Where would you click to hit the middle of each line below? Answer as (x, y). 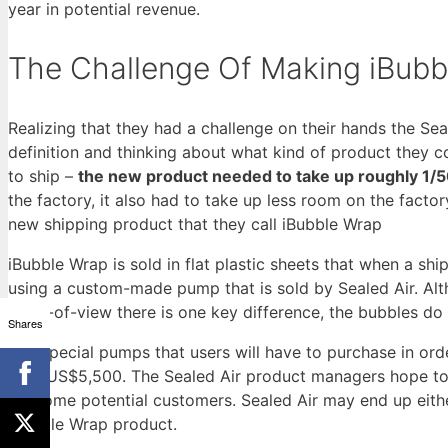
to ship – (43, 175)
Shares (25, 322)
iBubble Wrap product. (92, 423)
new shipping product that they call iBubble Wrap (195, 223)
